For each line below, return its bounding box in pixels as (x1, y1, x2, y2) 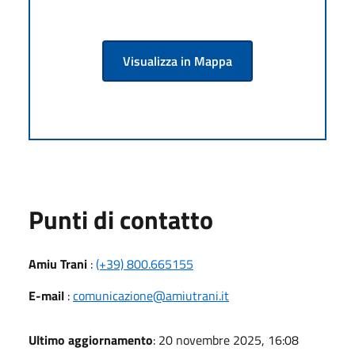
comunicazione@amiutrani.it (73, 285, 229, 305)
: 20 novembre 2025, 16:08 (153, 330, 299, 349)
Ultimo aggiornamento (29, 330, 153, 349)
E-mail (29, 285, 64, 305)
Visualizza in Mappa (123, 51, 232, 71)
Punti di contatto (29, 200, 213, 239)
